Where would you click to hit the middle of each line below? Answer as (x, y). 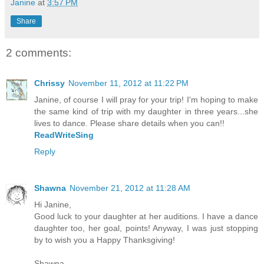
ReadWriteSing (64, 135)
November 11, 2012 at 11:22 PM (128, 83)
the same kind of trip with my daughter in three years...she (146, 112)
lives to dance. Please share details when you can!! (129, 123)
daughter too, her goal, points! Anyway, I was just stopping (146, 228)
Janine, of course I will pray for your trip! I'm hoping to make (146, 100)
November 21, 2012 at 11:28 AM (130, 188)
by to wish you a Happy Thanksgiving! (105, 240)
